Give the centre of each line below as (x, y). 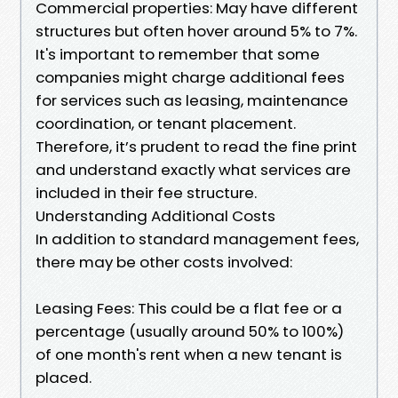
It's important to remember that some (178, 54)
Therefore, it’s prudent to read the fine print (196, 146)
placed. (64, 377)
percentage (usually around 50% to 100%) (190, 331)
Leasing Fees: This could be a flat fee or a (189, 308)
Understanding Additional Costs (155, 215)
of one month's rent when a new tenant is (189, 354)
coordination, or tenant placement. (166, 123)
